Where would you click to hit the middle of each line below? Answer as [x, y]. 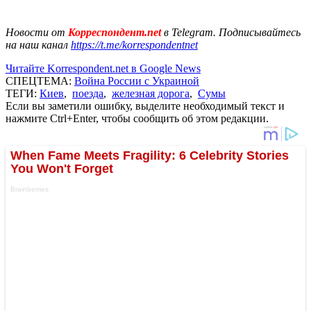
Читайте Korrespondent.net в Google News [103, 68]
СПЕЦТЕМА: [40, 81]
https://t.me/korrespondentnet [134, 44]
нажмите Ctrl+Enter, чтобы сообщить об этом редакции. [137, 118]
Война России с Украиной [137, 81]
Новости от [35, 32]
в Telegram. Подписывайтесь [232, 32]
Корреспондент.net [115, 32]
